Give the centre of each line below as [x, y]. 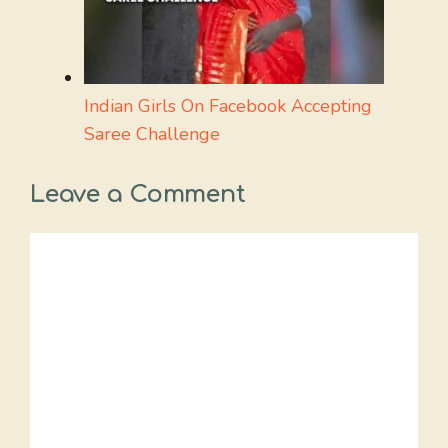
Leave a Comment [138, 194]
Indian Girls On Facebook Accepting [228, 106]
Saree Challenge [152, 134]
